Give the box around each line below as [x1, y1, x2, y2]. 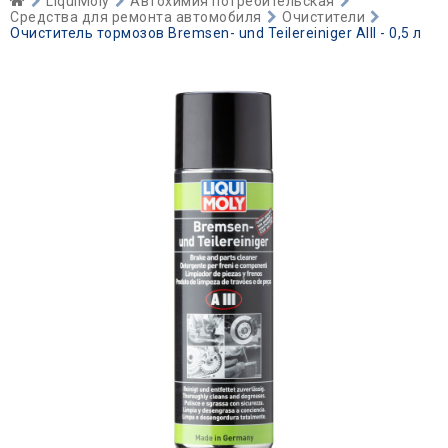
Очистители [282, 9, 365, 25]
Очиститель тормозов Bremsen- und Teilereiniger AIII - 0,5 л [10, 25, 422, 41]
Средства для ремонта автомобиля [10, 9, 262, 25]
